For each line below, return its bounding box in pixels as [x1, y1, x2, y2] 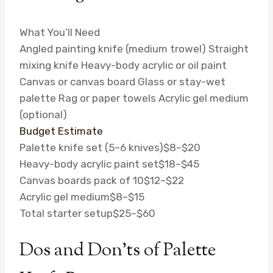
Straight [208, 42, 249, 55]
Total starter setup [19, 207, 113, 219]
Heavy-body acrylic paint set [19, 157, 158, 170]
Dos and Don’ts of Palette [19, 238, 216, 264]
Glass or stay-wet [138, 75, 225, 88]
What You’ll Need [19, 26, 100, 38]
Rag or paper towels [58, 91, 156, 104]
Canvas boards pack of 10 [19, 174, 144, 186]
